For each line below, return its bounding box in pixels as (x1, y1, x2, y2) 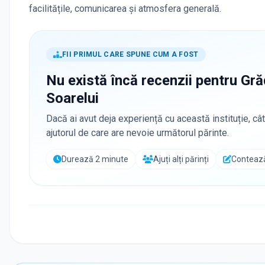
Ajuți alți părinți (153, 154, 209, 164)
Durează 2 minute (62, 154, 128, 164)
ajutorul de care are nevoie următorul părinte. (46, 127, 229, 139)
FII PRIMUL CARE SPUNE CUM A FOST (62, 50, 199, 59)
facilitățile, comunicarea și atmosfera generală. (29, 3, 221, 15)
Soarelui (46, 90, 99, 107)
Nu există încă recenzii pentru (46, 72, 241, 89)
